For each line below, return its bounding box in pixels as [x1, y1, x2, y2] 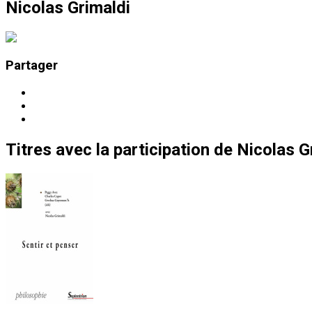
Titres [6, 140, 52, 160]
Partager [6, 58, 58, 74]
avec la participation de [56, 140, 233, 160]
